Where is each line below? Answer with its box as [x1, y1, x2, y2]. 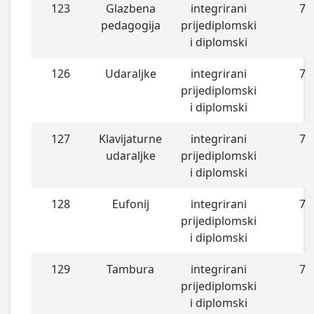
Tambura [107, 261, 155, 277]
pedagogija [100, 17, 161, 33]
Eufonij [111, 196, 149, 212]
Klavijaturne [99, 130, 163, 146]
